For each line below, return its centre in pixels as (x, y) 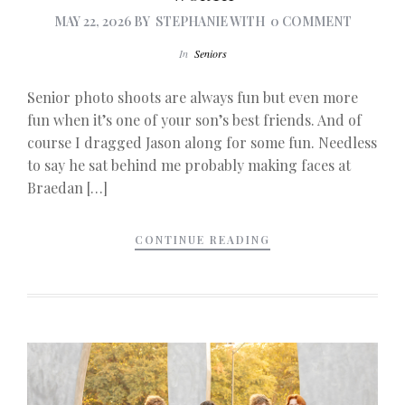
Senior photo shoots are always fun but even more (193, 98)
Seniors (210, 53)
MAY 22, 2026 (92, 21)
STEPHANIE (191, 21)
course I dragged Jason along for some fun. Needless (202, 143)
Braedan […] (67, 188)
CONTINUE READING (202, 240)
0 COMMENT (311, 21)
